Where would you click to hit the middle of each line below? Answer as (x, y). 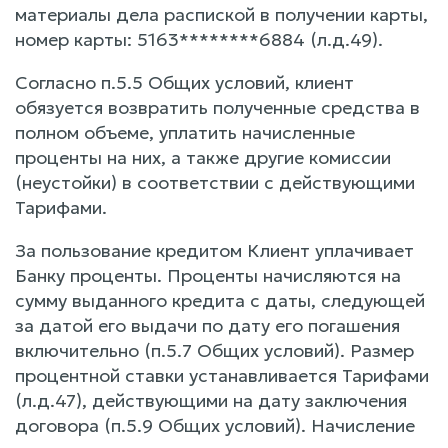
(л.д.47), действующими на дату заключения (211, 400)
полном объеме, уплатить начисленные (185, 132)
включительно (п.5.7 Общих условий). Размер (214, 350)
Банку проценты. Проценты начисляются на (208, 275)
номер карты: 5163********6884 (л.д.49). (199, 39)
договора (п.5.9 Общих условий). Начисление (215, 425)
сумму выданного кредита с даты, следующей (220, 300)
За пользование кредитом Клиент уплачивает (214, 250)
